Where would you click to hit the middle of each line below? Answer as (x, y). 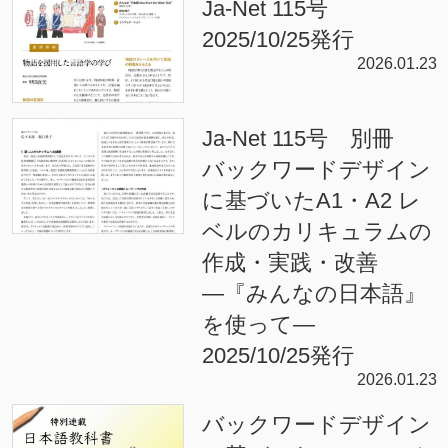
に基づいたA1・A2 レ (311, 201)
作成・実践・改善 (289, 263)
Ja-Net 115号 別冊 (308, 139)
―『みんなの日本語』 (313, 294)
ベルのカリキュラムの (316, 232)
